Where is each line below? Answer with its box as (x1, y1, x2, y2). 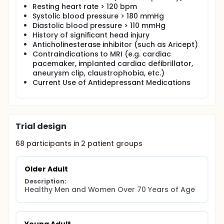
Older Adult (24, 164, 68, 174)
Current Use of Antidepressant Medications (32, 77, 190, 87)
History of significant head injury (32, 30, 149, 40)
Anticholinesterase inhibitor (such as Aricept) (32, 39, 198, 49)
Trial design (15, 120, 66, 132)
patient (85, 138, 114, 148)
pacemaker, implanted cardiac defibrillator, (32, 58, 193, 68)
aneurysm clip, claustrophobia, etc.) (32, 68, 164, 78)
